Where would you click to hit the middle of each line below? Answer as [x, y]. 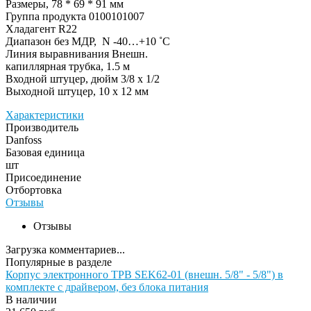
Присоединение [43, 177]
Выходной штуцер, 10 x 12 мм [77, 91]
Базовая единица [45, 152]
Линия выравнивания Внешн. [77, 53]
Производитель [42, 127]
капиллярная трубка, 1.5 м [68, 66]
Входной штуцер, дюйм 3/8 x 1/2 [83, 78]
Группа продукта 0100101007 [75, 16]
